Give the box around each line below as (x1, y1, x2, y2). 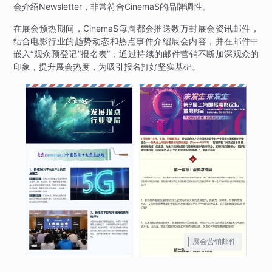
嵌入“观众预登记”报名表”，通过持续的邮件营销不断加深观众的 (13, 49, 259, 59)
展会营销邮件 (192, 237, 237, 246)
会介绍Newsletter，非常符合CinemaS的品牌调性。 (13, 1, 211, 12)
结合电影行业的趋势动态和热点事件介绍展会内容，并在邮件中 (13, 36, 259, 47)
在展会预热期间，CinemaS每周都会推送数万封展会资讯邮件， (13, 23, 259, 34)
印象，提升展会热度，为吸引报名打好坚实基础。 (13, 61, 200, 72)
